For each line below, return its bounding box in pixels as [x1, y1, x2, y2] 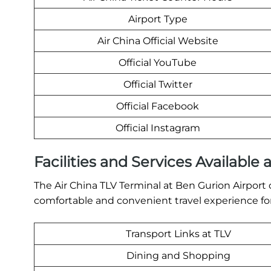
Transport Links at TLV [125, 228, 231, 240]
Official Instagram [115, 122, 200, 134]
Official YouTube [119, 57, 197, 69]
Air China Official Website [97, 35, 218, 47]
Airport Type [128, 13, 188, 25]
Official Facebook [116, 100, 199, 113]
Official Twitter [123, 79, 192, 91]
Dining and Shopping [126, 250, 230, 262]
